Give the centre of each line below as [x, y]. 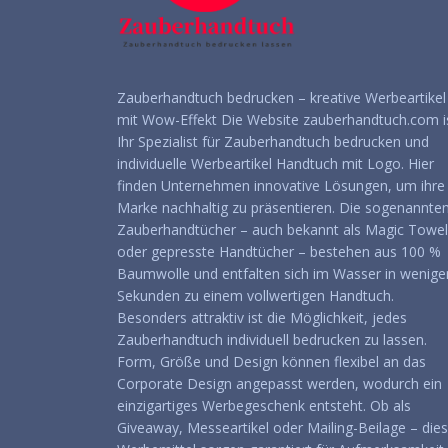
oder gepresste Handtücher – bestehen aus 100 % [279, 252]
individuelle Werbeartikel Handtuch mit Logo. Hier [275, 164]
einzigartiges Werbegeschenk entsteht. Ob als [264, 406]
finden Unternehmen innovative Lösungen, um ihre [281, 186]
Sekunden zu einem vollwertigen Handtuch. [255, 296]
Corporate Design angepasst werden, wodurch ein [279, 384]
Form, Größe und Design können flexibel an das [271, 362]
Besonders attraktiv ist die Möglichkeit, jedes [262, 318]
